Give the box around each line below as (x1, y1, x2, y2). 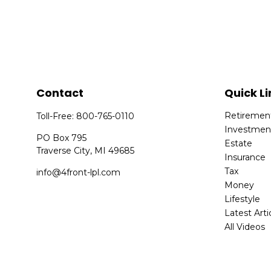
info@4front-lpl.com (36, 166, 121, 178)
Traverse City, (36, 145, 93, 156)
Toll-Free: (36, 110, 77, 122)
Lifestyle (224, 193, 261, 204)
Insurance (224, 151, 266, 163)
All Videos (224, 221, 266, 232)
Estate (224, 137, 253, 149)
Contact (36, 85, 84, 100)
